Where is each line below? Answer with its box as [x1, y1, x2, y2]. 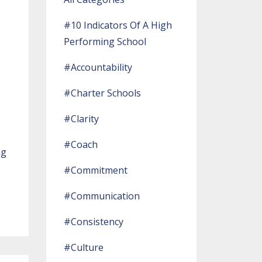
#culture [63, 241, 104, 254]
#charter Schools [63, 87, 141, 99]
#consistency [63, 215, 123, 228]
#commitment [63, 164, 127, 177]
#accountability [63, 61, 132, 74]
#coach [63, 138, 98, 151]
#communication [63, 189, 140, 202]
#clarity [63, 112, 99, 125]
